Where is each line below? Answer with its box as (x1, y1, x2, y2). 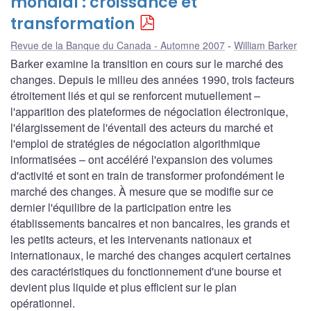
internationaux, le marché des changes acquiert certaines (10, 247, 291, 264)
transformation (10, 13, 135, 35)
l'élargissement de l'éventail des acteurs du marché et (10, 119, 273, 136)
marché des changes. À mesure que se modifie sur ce (10, 183, 274, 200)
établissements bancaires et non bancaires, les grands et (10, 215, 289, 232)
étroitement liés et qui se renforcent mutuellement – (10, 87, 260, 104)
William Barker (234, 38, 297, 53)
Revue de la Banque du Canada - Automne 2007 (10, 38, 225, 53)
